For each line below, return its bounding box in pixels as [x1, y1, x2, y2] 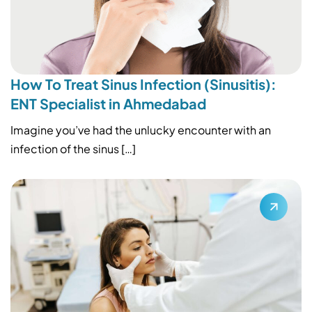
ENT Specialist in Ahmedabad [10, 94, 206, 112]
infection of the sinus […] [10, 141, 136, 156]
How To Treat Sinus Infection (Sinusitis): [10, 75, 276, 93]
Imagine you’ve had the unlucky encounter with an [10, 122, 271, 137]
